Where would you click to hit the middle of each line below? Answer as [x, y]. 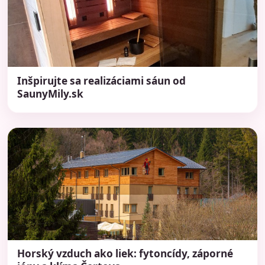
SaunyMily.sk [50, 93]
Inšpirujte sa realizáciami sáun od [101, 80]
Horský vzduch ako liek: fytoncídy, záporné [125, 254]
